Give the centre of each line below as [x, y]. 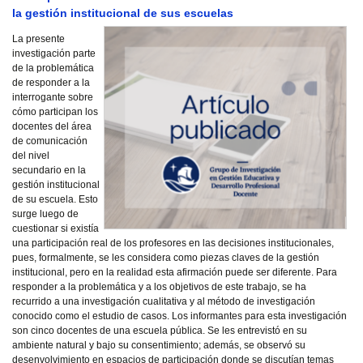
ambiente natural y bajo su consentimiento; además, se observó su [159, 345]
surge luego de [45, 214]
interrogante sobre [53, 97]
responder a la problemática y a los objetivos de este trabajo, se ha [159, 287]
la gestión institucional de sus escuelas [123, 13]
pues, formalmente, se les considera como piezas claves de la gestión [166, 258]
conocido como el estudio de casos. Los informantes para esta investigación [179, 316]
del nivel [31, 156]
